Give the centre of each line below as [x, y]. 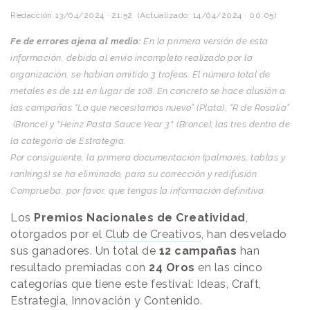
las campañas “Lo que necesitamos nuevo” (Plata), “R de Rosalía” [150, 107]
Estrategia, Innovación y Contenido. [107, 300]
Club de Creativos [153, 234]
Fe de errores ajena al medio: [77, 41]
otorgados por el [58, 234]
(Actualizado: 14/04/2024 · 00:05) [204, 15]
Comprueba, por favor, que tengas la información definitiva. [139, 190]
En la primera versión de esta [206, 41]
